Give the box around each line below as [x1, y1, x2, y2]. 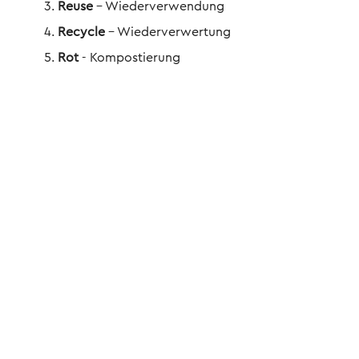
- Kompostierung [82, 51, 180, 65]
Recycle [58, 26, 108, 39]
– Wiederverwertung [108, 26, 231, 39]
